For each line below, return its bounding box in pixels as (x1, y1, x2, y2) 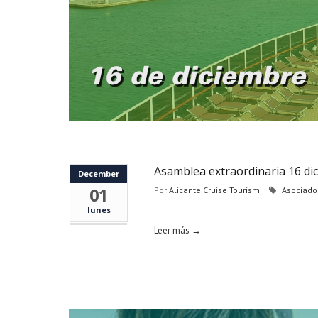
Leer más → (154, 224, 201, 236)
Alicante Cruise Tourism (169, 185, 260, 195)
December (78, 168, 119, 179)
